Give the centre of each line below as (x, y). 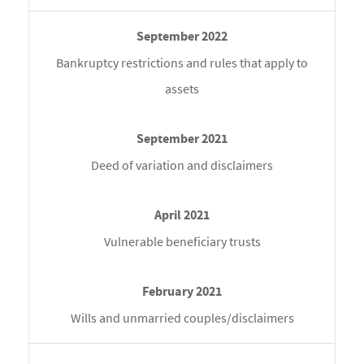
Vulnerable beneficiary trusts (182, 242)
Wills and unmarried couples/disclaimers (182, 318)
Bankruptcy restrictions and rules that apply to (182, 63)
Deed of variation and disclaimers (182, 165)
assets (182, 89)
